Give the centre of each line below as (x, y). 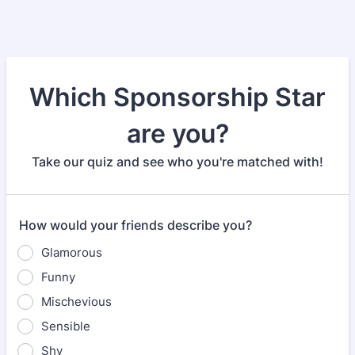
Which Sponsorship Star (177, 97)
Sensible (66, 326)
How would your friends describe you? (136, 225)
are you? (177, 134)
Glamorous (72, 252)
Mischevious (76, 302)
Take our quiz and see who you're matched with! (177, 162)
